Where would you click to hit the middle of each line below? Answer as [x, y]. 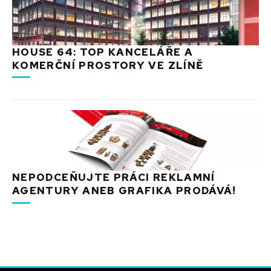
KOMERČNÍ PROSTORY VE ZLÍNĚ [108, 65]
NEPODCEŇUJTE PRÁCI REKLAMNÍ [114, 178]
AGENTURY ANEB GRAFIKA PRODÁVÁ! [124, 191]
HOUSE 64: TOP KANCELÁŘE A [103, 52]
